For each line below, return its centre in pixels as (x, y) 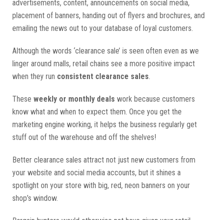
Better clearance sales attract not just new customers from (104, 160)
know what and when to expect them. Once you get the (97, 112)
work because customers (155, 99)
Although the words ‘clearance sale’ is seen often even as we (106, 51)
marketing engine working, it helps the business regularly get (105, 124)
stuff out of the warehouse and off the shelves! (85, 137)
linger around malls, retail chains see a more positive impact (104, 64)
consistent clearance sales (103, 76)
